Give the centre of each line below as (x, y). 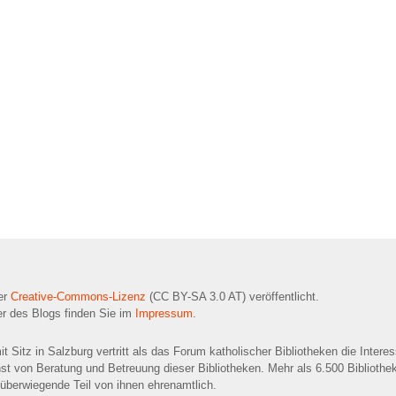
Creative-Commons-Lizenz (78, 296)
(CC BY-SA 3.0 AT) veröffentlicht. (232, 296)
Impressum (164, 313)
